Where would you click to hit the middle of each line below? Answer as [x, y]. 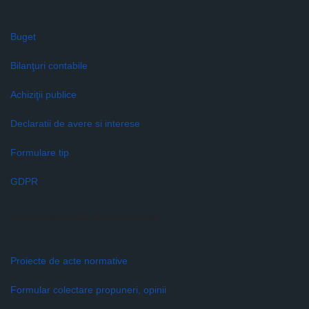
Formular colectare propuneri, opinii [88, 290]
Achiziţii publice [43, 94]
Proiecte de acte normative [69, 261]
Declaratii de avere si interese [75, 123]
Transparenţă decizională [84, 217]
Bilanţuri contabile [49, 66]
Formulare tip [40, 152]
